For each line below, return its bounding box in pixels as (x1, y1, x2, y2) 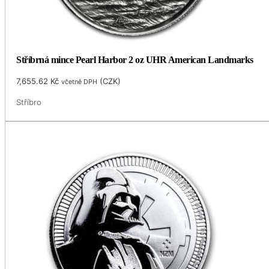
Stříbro (16, 97, 42, 107)
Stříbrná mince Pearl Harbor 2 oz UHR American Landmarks (16, 55, 253, 65)
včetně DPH (61, 77, 98, 86)
